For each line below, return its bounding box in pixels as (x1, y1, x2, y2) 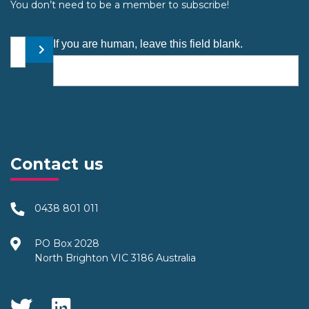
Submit (33, 49, 68, 61)
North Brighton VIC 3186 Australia (34, 252, 196, 265)
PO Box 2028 (34, 237, 99, 250)
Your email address (10, 37, 97, 50)
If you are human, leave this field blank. (53, 38, 243, 50)
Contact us (10, 154, 103, 175)
